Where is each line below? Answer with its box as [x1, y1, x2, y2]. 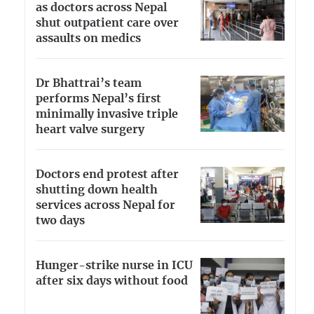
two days [36, 215, 85, 227]
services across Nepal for [36, 200, 175, 212]
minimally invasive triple [36, 108, 178, 120]
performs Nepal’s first [36, 93, 161, 104]
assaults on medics [36, 32, 141, 44]
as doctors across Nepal [36, 1, 167, 13]
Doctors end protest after [36, 169, 179, 181]
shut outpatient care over [36, 17, 179, 29]
